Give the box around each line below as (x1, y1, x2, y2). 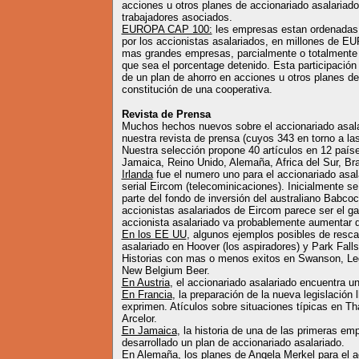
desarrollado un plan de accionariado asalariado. (121, 337, 345, 349)
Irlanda (121, 168, 153, 180)
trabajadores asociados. (121, 11, 232, 23)
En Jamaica (121, 325, 177, 337)
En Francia (121, 288, 172, 301)
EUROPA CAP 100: (121, 23, 212, 35)
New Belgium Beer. (121, 264, 210, 276)
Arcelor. (121, 313, 157, 325)
